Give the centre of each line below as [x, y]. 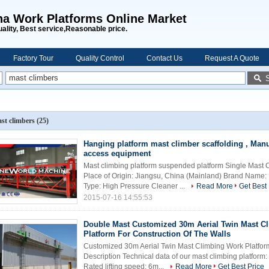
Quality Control [100, 58]
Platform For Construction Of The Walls [157, 234]
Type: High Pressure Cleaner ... [135, 186]
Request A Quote [232, 58]
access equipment [117, 153]
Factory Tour [33, 58]
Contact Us [165, 58]
